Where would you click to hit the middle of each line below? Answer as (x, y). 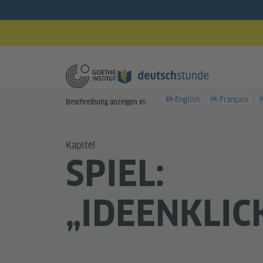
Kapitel (80, 145)
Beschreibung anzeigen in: (106, 102)
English (187, 99)
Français (234, 99)
